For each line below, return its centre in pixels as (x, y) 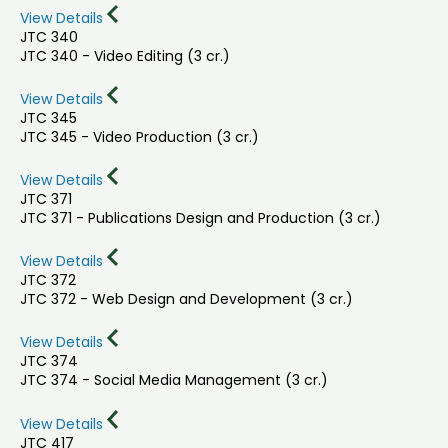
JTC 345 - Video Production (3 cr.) (139, 137)
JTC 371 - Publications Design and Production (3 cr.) (200, 218)
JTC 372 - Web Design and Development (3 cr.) (186, 299)
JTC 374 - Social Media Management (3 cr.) (174, 380)
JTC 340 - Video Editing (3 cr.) (125, 56)
